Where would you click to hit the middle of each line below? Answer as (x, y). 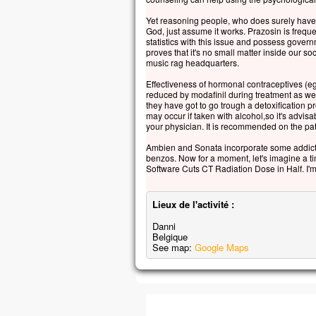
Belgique (170, 237)
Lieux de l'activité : (193, 204)
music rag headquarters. (193, 62)
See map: (174, 247)
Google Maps (222, 247)
